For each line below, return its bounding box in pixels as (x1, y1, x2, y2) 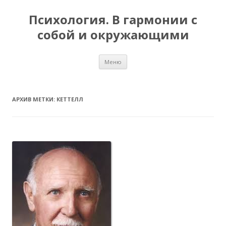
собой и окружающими (37, 26, 189, 43)
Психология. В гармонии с (29, 11, 197, 28)
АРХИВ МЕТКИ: (12, 95, 56, 103)
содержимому (127, 67, 175, 77)
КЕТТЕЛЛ (56, 95, 83, 103)
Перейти (127, 53, 156, 63)
